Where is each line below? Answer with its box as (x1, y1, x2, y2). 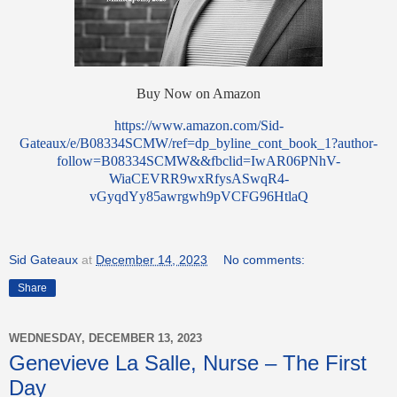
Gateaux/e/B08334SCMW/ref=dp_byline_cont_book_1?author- (19, 135, 378, 151)
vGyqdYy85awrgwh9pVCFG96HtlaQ (89, 188, 308, 204)
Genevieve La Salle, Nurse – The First (9, 350, 367, 375)
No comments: (223, 252, 306, 267)
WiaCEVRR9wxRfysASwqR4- (108, 170, 289, 186)
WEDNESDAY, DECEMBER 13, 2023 (9, 331, 202, 346)
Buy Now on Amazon (136, 85, 261, 101)
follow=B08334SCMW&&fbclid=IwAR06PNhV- (57, 152, 340, 168)
